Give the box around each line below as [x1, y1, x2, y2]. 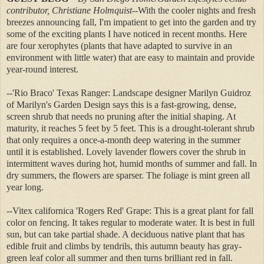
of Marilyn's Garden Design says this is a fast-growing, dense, [6, 99, 236, 110]
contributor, [6, 5, 52, 15]
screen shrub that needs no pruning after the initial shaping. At [6, 111, 236, 121]
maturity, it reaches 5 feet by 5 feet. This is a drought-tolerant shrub [6, 123, 255, 133]
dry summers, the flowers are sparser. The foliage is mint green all [6, 170, 250, 180]
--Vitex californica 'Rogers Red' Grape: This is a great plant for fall [6, 205, 253, 216]
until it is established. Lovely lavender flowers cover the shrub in [6, 146, 246, 157]
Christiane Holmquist [52, 5, 132, 15]
